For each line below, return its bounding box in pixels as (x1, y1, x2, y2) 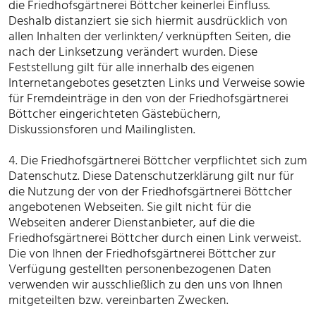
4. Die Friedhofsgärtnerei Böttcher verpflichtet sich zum (8, 150, 308, 171)
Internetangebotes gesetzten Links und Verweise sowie (8, 73, 305, 93)
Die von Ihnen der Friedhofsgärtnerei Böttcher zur (8, 243, 276, 264)
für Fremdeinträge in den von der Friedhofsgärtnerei (8, 88, 288, 109)
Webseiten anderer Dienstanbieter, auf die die (8, 212, 255, 233)
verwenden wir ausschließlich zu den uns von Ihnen (8, 274, 283, 295)
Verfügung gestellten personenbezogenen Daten (8, 259, 272, 279)
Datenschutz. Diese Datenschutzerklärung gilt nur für (8, 166, 294, 186)
